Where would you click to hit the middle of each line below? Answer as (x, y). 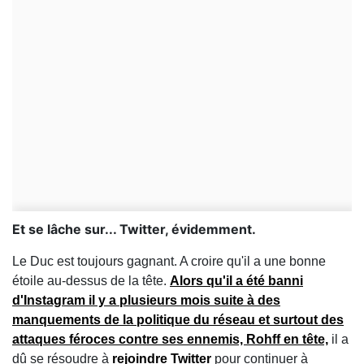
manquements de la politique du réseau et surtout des (178, 320)
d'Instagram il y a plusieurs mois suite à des (146, 300)
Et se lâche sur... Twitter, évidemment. (134, 229)
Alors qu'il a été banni (236, 281)
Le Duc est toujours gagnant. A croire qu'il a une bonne (169, 261)
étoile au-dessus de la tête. (91, 281)
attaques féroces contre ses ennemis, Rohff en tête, (170, 339)
